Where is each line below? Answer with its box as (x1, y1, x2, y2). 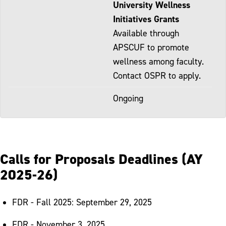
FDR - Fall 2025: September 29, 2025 (12, 196, 152, 207)
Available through (113, 27, 179, 38)
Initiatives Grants (113, 13, 179, 25)
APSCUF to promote (113, 41, 189, 52)
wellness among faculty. (113, 55, 204, 67)
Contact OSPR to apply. (113, 70, 201, 81)
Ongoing (113, 92, 143, 103)
